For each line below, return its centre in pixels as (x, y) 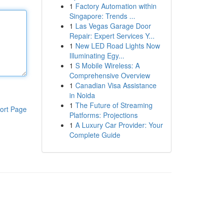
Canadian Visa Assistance (116, 85)
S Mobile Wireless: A (107, 65)
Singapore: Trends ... (102, 16)
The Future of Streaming (114, 105)
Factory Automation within (116, 6)
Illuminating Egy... (97, 55)
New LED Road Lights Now (117, 46)
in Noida (82, 95)
